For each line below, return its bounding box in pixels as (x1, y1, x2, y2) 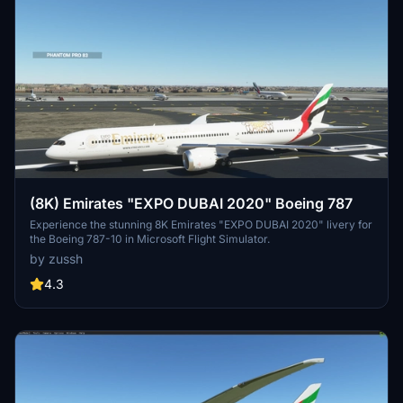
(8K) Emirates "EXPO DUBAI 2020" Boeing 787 (30, 194, 353, 213)
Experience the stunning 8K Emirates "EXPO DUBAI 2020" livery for (30, 218, 372, 232)
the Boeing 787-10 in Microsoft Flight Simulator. (30, 232, 270, 246)
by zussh (30, 251, 83, 267)
